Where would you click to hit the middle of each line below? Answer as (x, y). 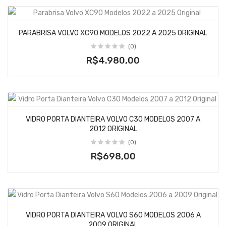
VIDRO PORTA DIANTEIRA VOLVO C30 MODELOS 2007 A (113, 119)
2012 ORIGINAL (113, 129)
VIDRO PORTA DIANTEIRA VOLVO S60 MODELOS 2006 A (113, 215)
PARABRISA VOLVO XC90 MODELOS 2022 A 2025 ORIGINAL (113, 33)
